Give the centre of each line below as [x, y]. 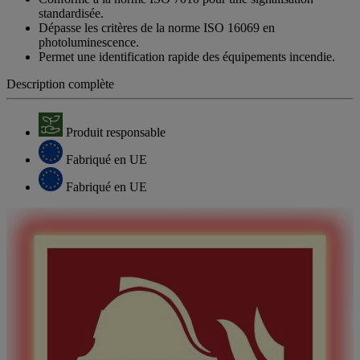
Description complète [60, 84]
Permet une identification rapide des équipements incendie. [187, 56]
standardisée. [71, 13]
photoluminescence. [89, 42]
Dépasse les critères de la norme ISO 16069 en [157, 27]
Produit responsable [116, 132]
